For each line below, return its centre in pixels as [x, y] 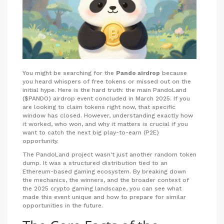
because [173, 73]
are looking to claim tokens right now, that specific [99, 107]
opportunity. [40, 141]
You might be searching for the [69, 73]
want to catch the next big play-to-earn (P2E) [91, 132]
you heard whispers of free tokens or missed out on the [107, 81]
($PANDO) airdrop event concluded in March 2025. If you [106, 98]
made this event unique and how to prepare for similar [104, 197]
